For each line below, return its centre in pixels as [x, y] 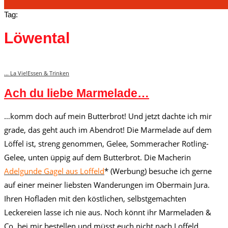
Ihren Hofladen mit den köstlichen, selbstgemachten [95, 199]
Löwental [37, 38]
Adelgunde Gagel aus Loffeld [54, 171]
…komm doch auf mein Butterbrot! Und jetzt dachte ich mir [108, 116]
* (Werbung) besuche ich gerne [158, 171]
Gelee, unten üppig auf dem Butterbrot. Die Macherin [97, 158]
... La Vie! [16, 73]
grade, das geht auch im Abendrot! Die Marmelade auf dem [108, 130]
